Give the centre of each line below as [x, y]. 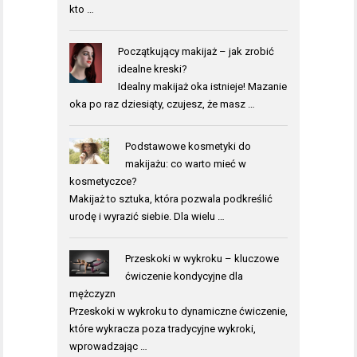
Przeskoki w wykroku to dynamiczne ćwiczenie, [178, 311]
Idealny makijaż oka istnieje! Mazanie [202, 86]
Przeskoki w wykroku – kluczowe [202, 258]
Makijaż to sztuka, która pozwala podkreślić [171, 198]
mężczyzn [92, 293]
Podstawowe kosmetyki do [188, 146]
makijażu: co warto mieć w [185, 163]
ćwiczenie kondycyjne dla [184, 276]
